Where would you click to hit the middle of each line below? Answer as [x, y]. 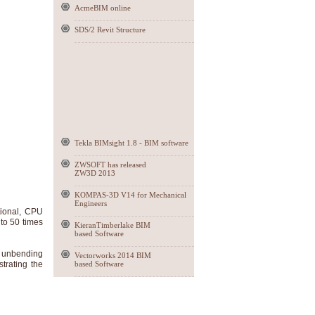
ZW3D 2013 [95, 173]
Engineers [91, 203]
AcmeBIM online [103, 8]
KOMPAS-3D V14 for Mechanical [130, 195]
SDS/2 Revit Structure [110, 30]
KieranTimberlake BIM [112, 225]
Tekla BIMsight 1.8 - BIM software [131, 143]
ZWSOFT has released [110, 165]
